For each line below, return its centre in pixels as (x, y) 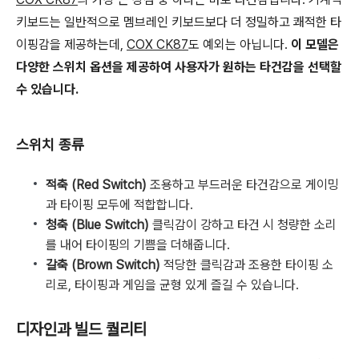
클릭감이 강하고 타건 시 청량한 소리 (243, 225)
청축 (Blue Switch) (97, 225)
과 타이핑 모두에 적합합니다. (119, 205)
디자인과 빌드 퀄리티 (81, 329)
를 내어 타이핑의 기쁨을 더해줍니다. (138, 245)
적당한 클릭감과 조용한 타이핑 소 (247, 265)
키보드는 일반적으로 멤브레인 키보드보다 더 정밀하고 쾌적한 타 (179, 22)
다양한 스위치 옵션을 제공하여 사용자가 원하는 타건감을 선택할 (179, 67)
